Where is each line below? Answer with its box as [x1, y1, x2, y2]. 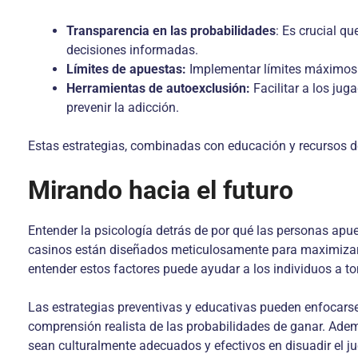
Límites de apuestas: [66, 62, 186, 77]
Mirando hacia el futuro [28, 175, 293, 205]
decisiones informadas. [66, 42, 198, 58]
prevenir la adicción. [66, 100, 179, 115]
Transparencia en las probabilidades [66, 23, 276, 38]
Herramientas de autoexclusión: [66, 81, 250, 96]
